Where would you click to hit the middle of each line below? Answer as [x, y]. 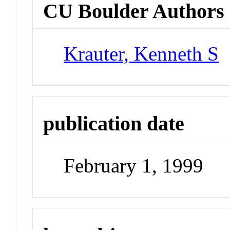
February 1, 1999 [134, 166]
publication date [114, 123]
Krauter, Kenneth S [141, 53]
